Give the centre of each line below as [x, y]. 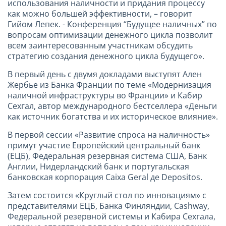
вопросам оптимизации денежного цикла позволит [110, 35]
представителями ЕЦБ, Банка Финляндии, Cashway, [108, 206]
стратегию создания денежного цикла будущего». [106, 56]
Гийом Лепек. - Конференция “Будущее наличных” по [112, 24]
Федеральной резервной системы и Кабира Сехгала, [111, 216]
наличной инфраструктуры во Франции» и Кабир [105, 95]
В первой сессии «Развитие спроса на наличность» [109, 134]
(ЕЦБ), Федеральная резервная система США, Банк [107, 156]
